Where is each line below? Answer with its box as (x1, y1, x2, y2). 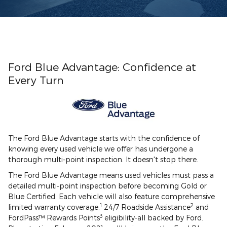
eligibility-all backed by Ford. (102, 213, 203, 222)
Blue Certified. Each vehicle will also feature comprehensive (8, 192, 215, 201)
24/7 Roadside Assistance (102, 202, 191, 211)
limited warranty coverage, (8, 202, 100, 211)
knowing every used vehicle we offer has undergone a (8, 144, 193, 153)
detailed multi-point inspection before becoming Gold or (8, 181, 207, 190)
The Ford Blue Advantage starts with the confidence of (8, 133, 200, 142)
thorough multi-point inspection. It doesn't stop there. (8, 155, 198, 164)
